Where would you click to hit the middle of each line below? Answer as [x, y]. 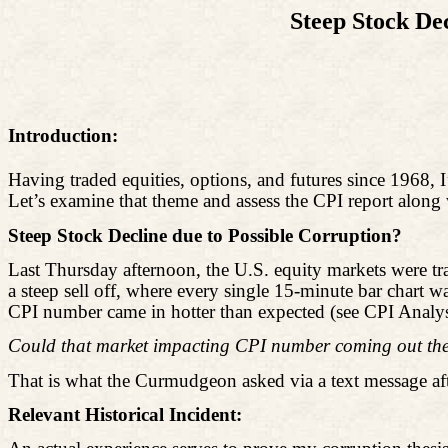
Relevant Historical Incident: [125, 414]
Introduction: [63, 136]
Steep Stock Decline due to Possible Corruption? [205, 235]
